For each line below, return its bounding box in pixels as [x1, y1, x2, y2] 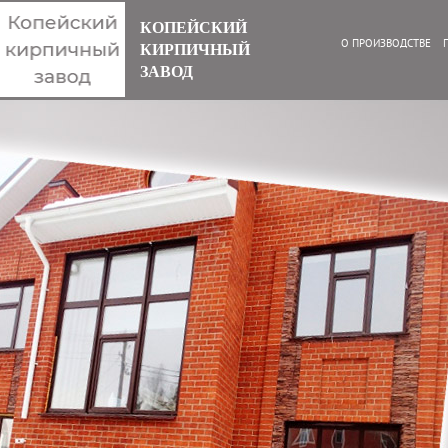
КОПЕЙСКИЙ [140, 19, 247, 36]
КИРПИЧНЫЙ [140, 41, 250, 58]
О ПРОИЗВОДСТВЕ [341, 36, 431, 50]
